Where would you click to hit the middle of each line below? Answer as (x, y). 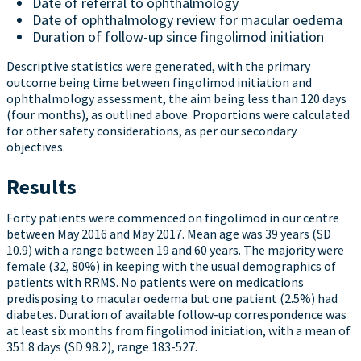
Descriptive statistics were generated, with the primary (158, 66)
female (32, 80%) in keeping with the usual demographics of (171, 266)
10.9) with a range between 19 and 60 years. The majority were (175, 250)
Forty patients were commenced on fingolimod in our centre (173, 218)
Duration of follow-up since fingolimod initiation (178, 37)
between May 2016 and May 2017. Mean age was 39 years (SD (169, 234)
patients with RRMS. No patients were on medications (155, 282)
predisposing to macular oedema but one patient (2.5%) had (172, 298)
